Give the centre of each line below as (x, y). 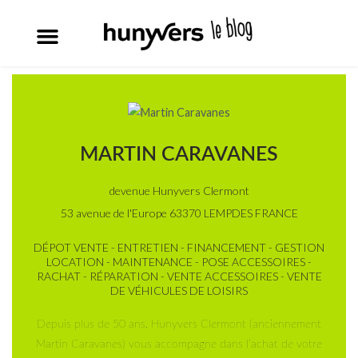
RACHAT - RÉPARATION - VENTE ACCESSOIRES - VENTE (179, 276)
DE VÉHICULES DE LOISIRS (179, 291)
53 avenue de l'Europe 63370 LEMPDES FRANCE (179, 213)
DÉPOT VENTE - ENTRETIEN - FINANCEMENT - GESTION (179, 248)
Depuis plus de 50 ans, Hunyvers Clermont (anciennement (179, 324)
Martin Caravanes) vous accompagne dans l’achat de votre (179, 344)
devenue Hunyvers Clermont (179, 191)
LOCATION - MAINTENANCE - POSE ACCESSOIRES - (179, 262)
